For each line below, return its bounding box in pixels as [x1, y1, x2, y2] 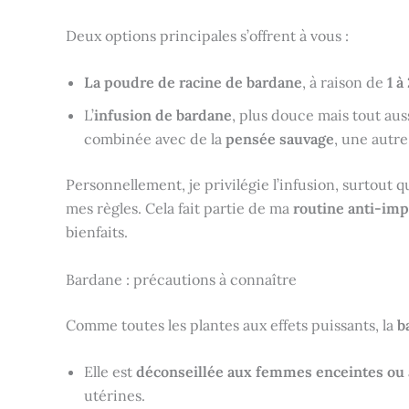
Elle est [84, 362, 136, 382]
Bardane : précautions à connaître [66, 269, 297, 288]
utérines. [84, 386, 145, 405]
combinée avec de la [84, 130, 225, 149]
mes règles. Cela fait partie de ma [66, 199, 293, 218]
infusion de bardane [94, 106, 232, 125]
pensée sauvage [225, 130, 334, 149]
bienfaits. [66, 223, 128, 242]
